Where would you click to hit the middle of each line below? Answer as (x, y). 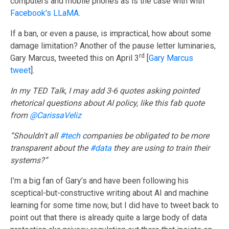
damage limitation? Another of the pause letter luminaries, (113, 46)
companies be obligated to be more (145, 136)
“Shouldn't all (35, 136)
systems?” (29, 161)
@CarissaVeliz (55, 116)
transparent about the (50, 148)
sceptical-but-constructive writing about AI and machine (109, 193)
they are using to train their (161, 148)
